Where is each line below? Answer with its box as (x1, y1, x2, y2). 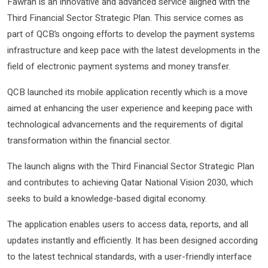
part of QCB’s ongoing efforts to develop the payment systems (7, 28, 255, 41)
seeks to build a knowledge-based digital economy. (7, 192, 207, 206)
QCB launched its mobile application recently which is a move (7, 86, 248, 99)
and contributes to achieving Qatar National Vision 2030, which (7, 176, 253, 190)
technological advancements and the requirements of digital (7, 118, 243, 132)
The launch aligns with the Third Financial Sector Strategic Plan (7, 160, 254, 173)
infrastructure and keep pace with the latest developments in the (7, 44, 260, 57)
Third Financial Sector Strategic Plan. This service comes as (7, 11, 243, 25)
